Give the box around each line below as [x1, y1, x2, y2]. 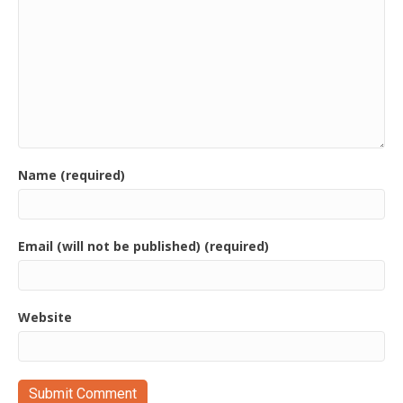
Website [18, 308, 72, 326]
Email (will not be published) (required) [18, 237, 269, 255]
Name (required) [18, 166, 125, 184]
